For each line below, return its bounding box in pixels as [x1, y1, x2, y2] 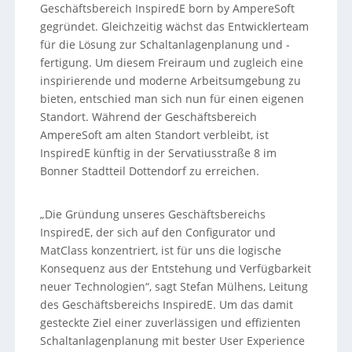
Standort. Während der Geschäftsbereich [40, 108, 258, 124]
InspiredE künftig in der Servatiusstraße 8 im [40, 145, 277, 160]
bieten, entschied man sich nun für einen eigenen [40, 90, 305, 106]
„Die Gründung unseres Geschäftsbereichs [40, 206, 266, 222]
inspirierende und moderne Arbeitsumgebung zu [40, 72, 302, 88]
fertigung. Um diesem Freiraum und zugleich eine [40, 54, 304, 70]
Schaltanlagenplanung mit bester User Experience [40, 332, 306, 348]
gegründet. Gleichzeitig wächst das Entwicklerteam [40, 18, 310, 34]
